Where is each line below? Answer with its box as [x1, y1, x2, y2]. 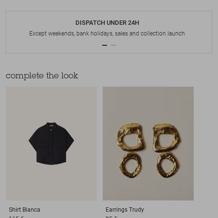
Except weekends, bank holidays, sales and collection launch [29, 30, 185, 37]
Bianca [22, 206, 40, 213]
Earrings [105, 206, 127, 213]
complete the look [6, 73, 78, 81]
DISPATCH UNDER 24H [75, 19, 139, 27]
